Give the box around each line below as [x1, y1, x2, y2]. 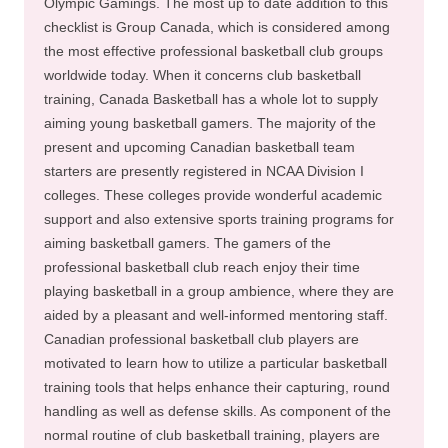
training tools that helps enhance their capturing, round [44, 379, 390, 395]
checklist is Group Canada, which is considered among [44, 19, 390, 35]
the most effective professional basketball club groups [44, 43, 383, 59]
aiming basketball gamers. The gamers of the [44, 235, 331, 251]
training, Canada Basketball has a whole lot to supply [44, 91, 378, 107]
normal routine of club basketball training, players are [44, 427, 380, 443]
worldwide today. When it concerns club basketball [44, 67, 361, 83]
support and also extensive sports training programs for [44, 211, 394, 227]
